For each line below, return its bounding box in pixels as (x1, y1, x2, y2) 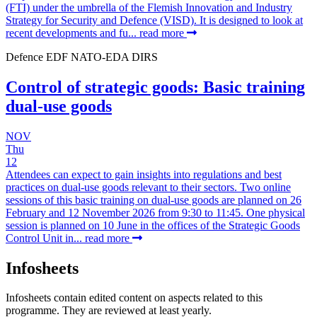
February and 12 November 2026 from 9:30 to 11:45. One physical (6, 206, 305, 219)
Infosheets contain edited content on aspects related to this (6, 292, 263, 304)
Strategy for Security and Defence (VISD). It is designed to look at (6, 13, 303, 26)
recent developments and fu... (6, 26, 139, 39)
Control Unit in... (6, 231, 85, 244)
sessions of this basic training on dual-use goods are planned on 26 (6, 193, 301, 206)
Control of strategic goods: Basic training (6, 77, 305, 96)
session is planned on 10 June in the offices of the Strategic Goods (6, 219, 300, 231)
